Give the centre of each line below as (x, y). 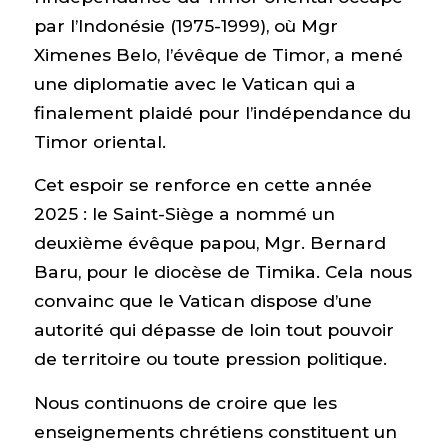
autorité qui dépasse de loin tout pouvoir (213, 330)
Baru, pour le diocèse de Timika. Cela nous (222, 272)
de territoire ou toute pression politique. (210, 359)
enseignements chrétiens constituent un (215, 431)
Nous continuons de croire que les (185, 402)
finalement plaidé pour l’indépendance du (222, 112)
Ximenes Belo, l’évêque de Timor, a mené (218, 54)
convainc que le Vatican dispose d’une (202, 301)
